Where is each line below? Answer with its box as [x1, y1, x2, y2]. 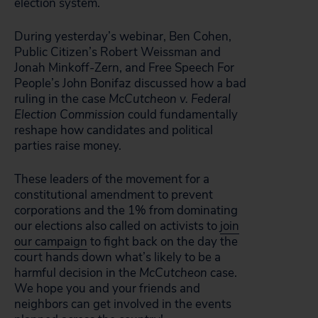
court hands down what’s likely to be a [14, 249, 221, 265]
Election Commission [14, 106, 125, 123]
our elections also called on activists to [14, 218, 220, 234]
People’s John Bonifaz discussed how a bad [14, 75, 246, 92]
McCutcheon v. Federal [109, 91, 231, 107]
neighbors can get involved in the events [14, 296, 231, 312]
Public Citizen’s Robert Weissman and [14, 44, 221, 60]
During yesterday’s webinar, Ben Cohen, [14, 28, 231, 45]
